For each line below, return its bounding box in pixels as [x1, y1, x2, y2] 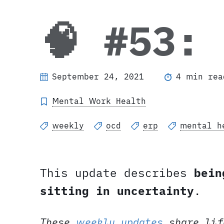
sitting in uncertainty [40, 183, 194, 198]
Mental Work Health [52, 96, 146, 106]
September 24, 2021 [52, 71, 144, 82]
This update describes [40, 165, 194, 180]
